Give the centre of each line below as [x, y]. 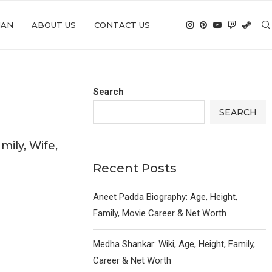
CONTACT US [122, 25]
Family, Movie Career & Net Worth [160, 213]
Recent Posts [135, 168]
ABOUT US [54, 25]
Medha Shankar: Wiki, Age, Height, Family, [174, 244]
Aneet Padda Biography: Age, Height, [165, 197]
